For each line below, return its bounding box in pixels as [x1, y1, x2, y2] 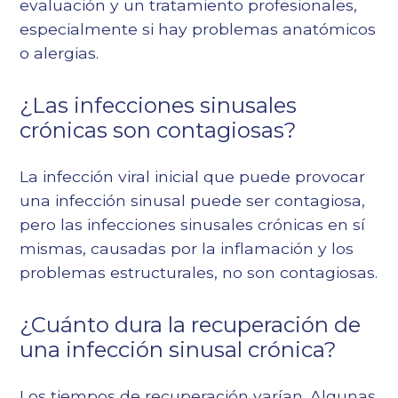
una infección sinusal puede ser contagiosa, [20, 191, 366, 211]
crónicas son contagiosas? [20, 117, 298, 144]
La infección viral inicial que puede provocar [20, 167, 366, 187]
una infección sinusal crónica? [20, 337, 338, 363]
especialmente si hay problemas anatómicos [20, 20, 377, 39]
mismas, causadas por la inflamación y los [20, 239, 354, 259]
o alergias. [20, 44, 99, 63]
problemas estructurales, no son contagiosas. [20, 263, 378, 283]
